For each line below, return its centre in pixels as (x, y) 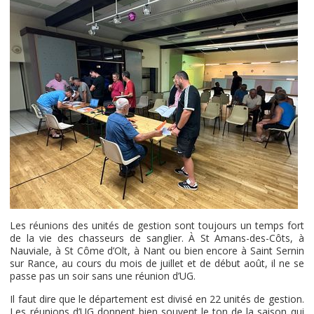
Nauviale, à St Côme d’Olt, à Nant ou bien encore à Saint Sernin (157, 251)
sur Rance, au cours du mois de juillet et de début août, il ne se (157, 263)
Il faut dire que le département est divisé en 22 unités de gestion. (157, 299)
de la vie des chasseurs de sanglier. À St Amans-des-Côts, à (157, 238)
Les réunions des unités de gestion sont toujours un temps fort (157, 225)
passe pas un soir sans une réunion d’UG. (103, 276)
